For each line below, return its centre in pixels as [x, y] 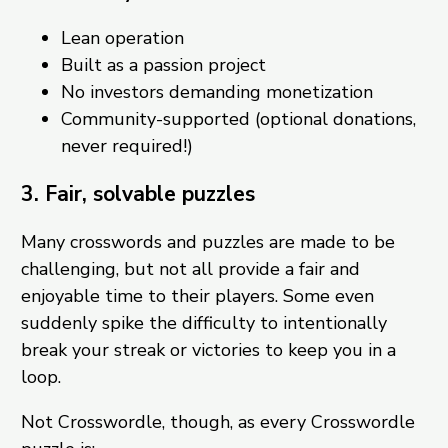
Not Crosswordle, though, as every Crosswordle [217, 421]
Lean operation [122, 37]
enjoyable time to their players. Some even [197, 295]
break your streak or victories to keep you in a [208, 349]
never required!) [126, 145]
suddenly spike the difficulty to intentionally [203, 322]
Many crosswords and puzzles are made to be [207, 241]
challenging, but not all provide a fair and [190, 268]
